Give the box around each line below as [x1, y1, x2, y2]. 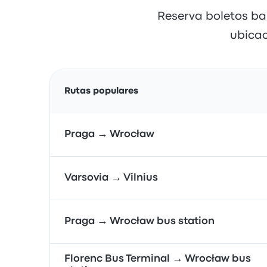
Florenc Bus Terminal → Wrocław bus [64, 254, 251, 263]
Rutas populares [64, 87, 138, 95]
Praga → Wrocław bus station [64, 217, 215, 226]
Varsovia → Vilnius [64, 173, 158, 182]
